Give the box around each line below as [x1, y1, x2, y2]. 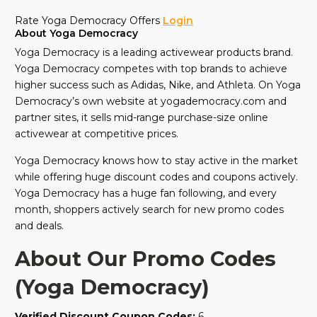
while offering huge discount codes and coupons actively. [15, 171, 298, 184]
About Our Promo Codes [15, 246, 276, 272]
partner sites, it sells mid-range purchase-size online [15, 111, 268, 125]
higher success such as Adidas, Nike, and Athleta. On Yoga [15, 79, 301, 92]
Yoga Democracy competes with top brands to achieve [15, 62, 287, 76]
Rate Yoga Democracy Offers [15, 14, 163, 28]
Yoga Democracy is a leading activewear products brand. [15, 46, 293, 59]
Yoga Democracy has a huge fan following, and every [15, 187, 277, 200]
